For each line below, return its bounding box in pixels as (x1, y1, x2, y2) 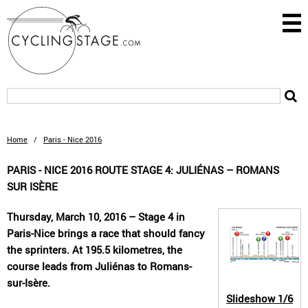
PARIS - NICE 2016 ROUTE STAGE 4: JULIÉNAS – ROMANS (7, 163, 279, 177)
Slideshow (226, 291, 275, 305)
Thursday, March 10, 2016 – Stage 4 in (7, 210, 185, 223)
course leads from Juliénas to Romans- (7, 259, 192, 273)
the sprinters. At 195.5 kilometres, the (7, 243, 182, 256)
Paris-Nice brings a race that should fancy (7, 226, 205, 240)
